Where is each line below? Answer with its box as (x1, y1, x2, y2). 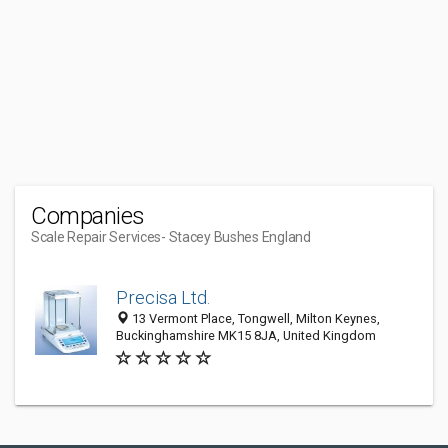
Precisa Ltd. (116, 287, 210, 308)
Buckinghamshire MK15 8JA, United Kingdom (116, 328, 376, 343)
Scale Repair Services (31, 229, 162, 245)
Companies (31, 202, 145, 230)
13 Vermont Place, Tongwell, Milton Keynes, (129, 311, 380, 326)
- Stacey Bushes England (161, 229, 311, 245)
